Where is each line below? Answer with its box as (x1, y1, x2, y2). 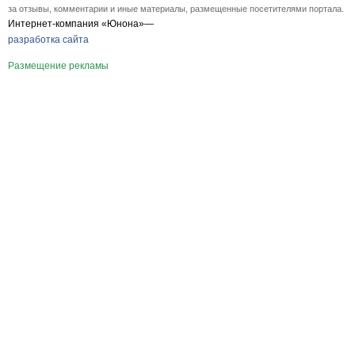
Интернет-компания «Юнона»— (8, 18, 154, 30)
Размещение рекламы (8, 60, 109, 72)
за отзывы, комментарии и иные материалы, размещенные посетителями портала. (8, 4, 344, 14)
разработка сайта (8, 34, 89, 46)
